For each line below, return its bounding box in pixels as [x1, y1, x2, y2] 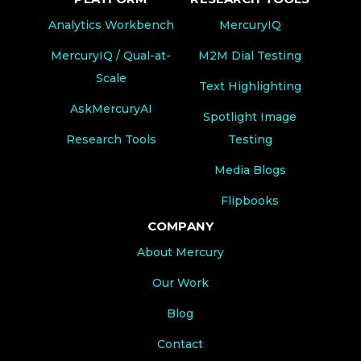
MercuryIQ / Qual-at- [51, 48, 172, 63]
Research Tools [65, 131, 156, 147]
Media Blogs [214, 162, 286, 177]
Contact [157, 336, 204, 351]
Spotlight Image [203, 109, 297, 124]
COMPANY [147, 218, 214, 234]
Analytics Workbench [48, 17, 174, 32]
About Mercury [136, 244, 224, 259]
